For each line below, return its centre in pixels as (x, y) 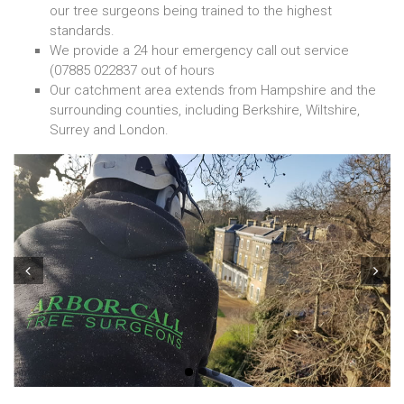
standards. (82, 30)
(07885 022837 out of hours (132, 70)
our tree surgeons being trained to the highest (191, 10)
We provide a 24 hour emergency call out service (199, 50)
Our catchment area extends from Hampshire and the (213, 90)
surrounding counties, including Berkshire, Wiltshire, (205, 110)
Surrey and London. (109, 129)
